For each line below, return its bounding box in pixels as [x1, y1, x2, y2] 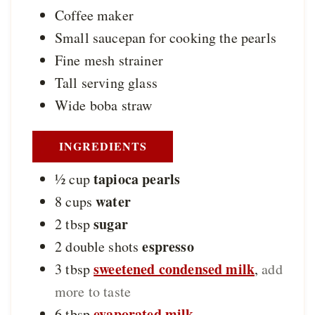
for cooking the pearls [149, 27, 276, 47]
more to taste [55, 281, 131, 301]
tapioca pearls [94, 168, 181, 189]
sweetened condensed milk [94, 258, 255, 279]
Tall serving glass [55, 72, 157, 92]
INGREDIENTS [58, 137, 147, 154]
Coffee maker [55, 5, 134, 25]
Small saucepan [55, 27, 150, 47]
